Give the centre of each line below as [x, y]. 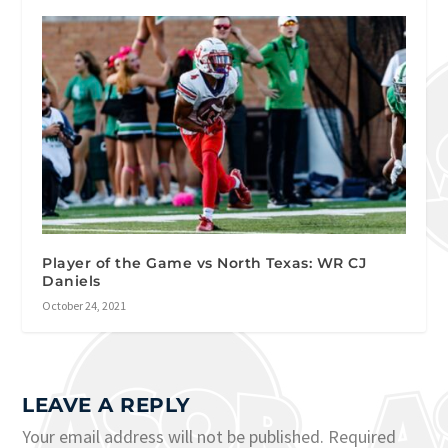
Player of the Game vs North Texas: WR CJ [204, 263]
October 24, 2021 [84, 306]
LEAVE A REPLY [106, 405]
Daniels [71, 281]
